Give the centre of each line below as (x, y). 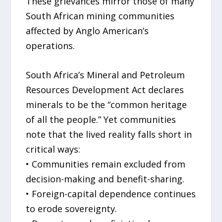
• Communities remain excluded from (106, 164)
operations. (51, 45)
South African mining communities (100, 16)
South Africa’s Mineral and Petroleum (106, 75)
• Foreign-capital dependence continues (111, 194)
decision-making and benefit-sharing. (105, 179)
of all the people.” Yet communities (101, 119)
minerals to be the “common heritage (107, 104)
